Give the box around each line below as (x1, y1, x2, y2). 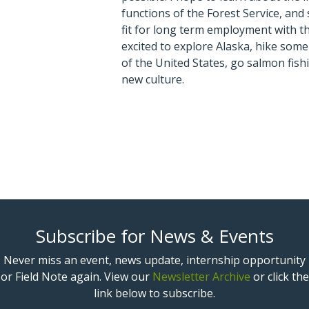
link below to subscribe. (94, 285, 215, 301)
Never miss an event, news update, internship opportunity (3, 252, 306, 268)
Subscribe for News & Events (35, 223, 274, 248)
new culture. (121, 72, 185, 88)
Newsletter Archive (152, 268, 250, 284)
